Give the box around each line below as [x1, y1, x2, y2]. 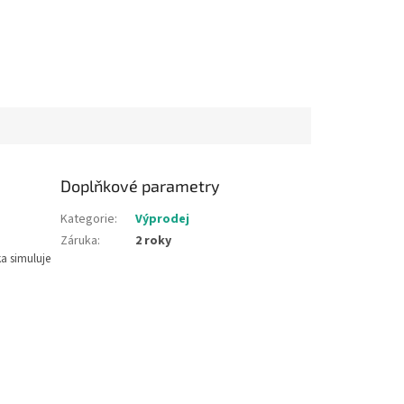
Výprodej [135, 210, 190, 229]
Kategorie [60, 210, 115, 229]
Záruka [60, 232, 98, 251]
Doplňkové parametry [60, 176, 221, 197]
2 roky [135, 232, 172, 251]
